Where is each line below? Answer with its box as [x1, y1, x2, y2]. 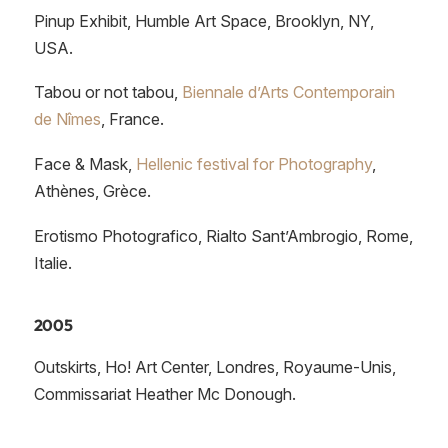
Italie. [33, 252, 72, 273]
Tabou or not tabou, [33, 82, 182, 103]
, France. [100, 109, 164, 130]
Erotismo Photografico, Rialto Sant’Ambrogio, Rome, [33, 225, 413, 246]
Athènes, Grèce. [33, 181, 151, 202]
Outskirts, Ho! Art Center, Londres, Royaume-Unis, [33, 356, 396, 377]
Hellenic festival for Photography [135, 154, 372, 175]
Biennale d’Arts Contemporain [181, 82, 395, 103]
